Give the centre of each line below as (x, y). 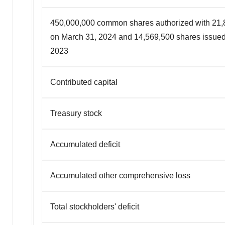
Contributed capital (84, 82)
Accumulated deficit (85, 144)
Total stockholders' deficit (95, 206)
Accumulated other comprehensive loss (120, 175)
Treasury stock (76, 113)
